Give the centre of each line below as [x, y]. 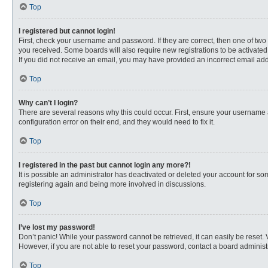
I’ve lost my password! [57, 227]
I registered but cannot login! [67, 31]
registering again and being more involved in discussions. [112, 184]
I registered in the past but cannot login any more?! [105, 165]
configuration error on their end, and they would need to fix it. [117, 122]
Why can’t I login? [48, 103]
